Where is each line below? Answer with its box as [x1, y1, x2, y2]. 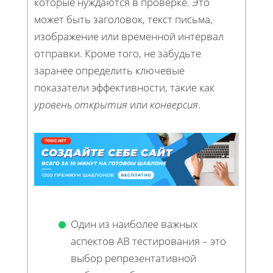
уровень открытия [34, 97, 127, 112]
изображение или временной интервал [34, 29, 224, 44]
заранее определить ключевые [34, 63, 185, 78]
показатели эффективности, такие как [34, 80, 214, 95]
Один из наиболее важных [71, 216, 197, 231]
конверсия [150, 97, 198, 112]
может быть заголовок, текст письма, [34, 12, 213, 27]
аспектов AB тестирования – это [71, 233, 226, 248]
